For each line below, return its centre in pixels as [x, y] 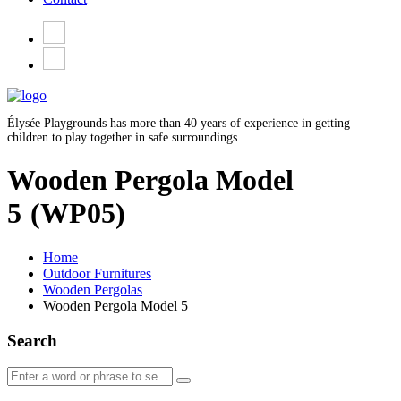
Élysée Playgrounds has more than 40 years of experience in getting [179, 123]
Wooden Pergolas [93, 289]
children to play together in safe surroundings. [124, 137]
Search [32, 340]
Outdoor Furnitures [97, 273]
